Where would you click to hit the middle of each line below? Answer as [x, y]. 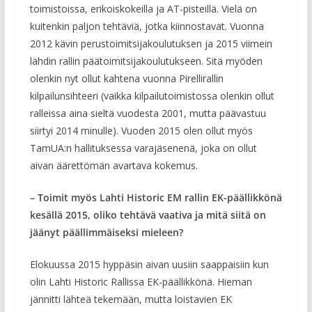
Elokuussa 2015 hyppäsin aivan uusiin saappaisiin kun [149, 264]
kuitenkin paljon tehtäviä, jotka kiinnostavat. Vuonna [147, 26]
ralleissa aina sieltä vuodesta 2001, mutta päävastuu [148, 113]
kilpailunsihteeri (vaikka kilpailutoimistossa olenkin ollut [152, 95]
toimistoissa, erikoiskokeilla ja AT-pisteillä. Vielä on [143, 8]
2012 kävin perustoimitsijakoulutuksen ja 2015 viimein [151, 43]
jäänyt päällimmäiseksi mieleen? [106, 232]
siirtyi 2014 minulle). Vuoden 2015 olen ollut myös [141, 130]
